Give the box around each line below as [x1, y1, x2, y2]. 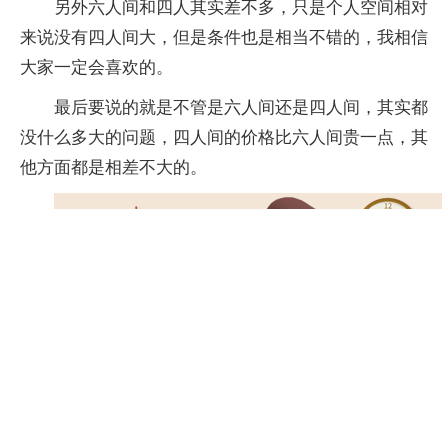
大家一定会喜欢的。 [20, 58, 173, 77]
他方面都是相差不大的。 [20, 158, 207, 177]
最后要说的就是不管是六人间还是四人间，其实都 [54, 98, 428, 117]
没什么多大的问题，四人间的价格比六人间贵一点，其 [20, 128, 428, 147]
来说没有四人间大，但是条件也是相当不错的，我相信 [20, 28, 428, 47]
